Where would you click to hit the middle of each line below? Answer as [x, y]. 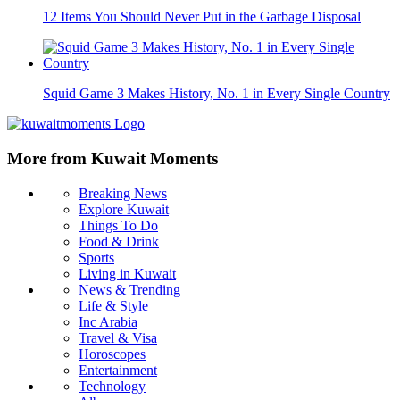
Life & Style [113, 305]
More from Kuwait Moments [112, 159]
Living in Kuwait [127, 273]
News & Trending [129, 289]
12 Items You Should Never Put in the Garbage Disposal [202, 17]
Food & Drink [119, 241]
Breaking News [123, 193]
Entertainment [118, 370]
